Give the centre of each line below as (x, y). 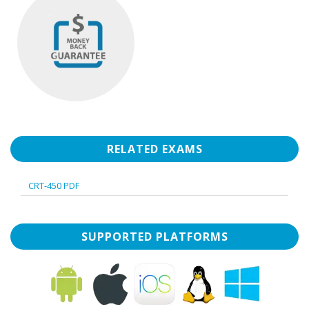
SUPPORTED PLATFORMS (154, 237)
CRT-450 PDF (54, 186)
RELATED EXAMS (154, 149)
